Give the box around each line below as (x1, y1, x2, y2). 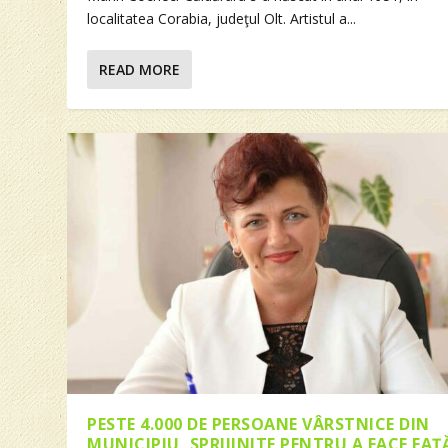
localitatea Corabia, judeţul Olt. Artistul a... (87, 9, 357, 29)
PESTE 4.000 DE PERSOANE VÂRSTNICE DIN (87, 413, 430, 436)
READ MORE (99, 60, 181, 80)
